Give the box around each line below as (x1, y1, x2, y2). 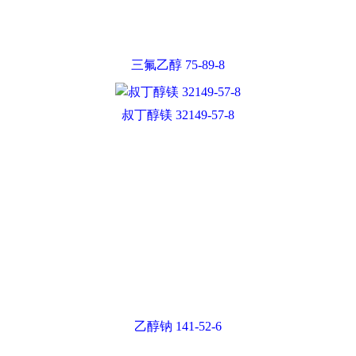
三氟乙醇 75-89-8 (131, 58, 225, 72)
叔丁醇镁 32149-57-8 (122, 108, 234, 122)
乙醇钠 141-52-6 (134, 319, 222, 333)
